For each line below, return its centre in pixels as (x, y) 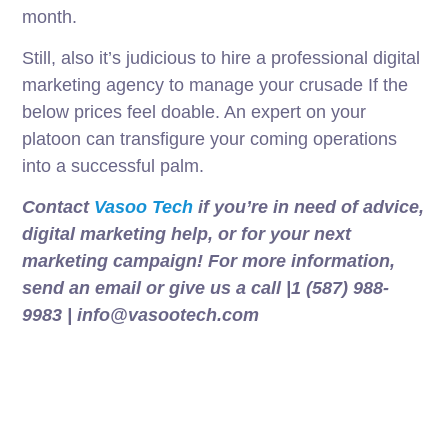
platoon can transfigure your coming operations (210, 139)
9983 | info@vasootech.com (141, 315)
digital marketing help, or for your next (187, 234)
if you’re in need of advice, (311, 207)
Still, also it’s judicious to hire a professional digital (221, 58)
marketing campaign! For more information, (209, 261)
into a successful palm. (113, 166)
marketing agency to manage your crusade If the (215, 85)
